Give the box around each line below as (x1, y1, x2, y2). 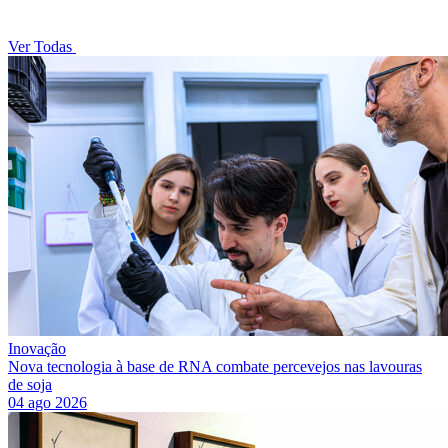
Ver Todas (8, 38, 76, 56)
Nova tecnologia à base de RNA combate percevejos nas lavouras (8, 358, 422, 376)
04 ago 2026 (8, 394, 87, 412)
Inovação (8, 340, 66, 358)
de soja (8, 376, 52, 394)
